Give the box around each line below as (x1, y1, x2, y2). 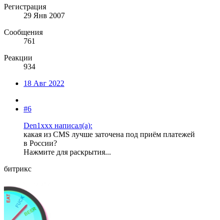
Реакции (4, 53, 32, 62)
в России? (24, 138, 57, 147)
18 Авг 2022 (24, 79, 64, 87)
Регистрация (4, 2, 46, 11)
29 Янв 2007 (24, 11, 65, 20)
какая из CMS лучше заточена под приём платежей (24, 130, 195, 138)
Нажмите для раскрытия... (24, 147, 111, 156)
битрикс (4, 164, 31, 173)
